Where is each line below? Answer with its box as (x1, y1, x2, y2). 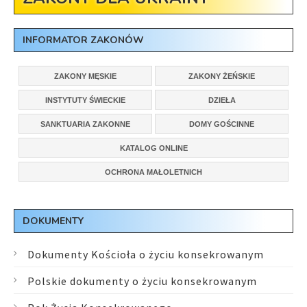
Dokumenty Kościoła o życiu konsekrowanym (27, 247, 264, 261)
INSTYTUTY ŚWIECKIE (45, 96, 125, 104)
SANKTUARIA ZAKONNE (40, 120, 130, 128)
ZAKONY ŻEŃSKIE (188, 72, 255, 80)
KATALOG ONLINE (119, 144, 188, 152)
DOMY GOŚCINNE (189, 120, 254, 128)
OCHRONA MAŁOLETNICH (105, 168, 202, 176)
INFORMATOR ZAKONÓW (23, 34, 144, 47)
